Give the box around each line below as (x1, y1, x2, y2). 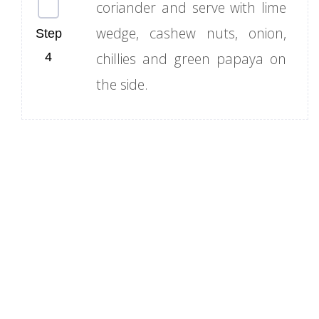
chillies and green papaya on (96, 49, 286, 69)
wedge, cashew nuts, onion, (96, 23, 286, 43)
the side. (96, 75, 148, 95)
